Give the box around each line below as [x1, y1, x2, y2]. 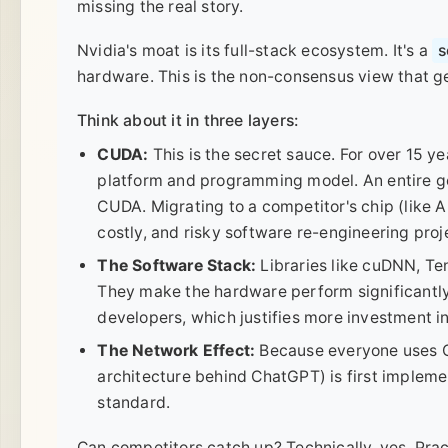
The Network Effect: [97, 341, 256, 361]
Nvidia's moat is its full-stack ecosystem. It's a [77, 41, 432, 61]
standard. [97, 393, 171, 413]
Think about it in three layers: [77, 111, 299, 131]
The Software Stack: [97, 256, 257, 276]
